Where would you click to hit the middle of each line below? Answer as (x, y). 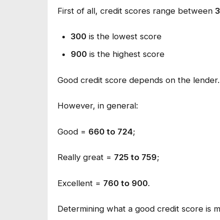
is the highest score (125, 54)
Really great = (86, 157)
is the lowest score (124, 37)
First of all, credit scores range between (136, 11)
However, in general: (98, 106)
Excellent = (80, 183)
